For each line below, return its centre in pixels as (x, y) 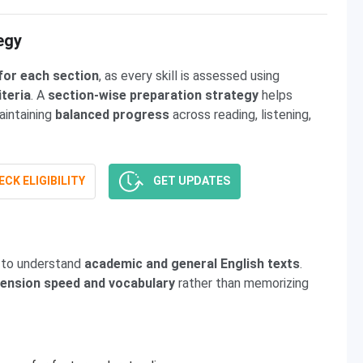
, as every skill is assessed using (189, 76)
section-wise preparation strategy (153, 95)
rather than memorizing (242, 283)
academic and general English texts (190, 264)
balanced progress (112, 115)
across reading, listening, (240, 115)
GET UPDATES (191, 180)
